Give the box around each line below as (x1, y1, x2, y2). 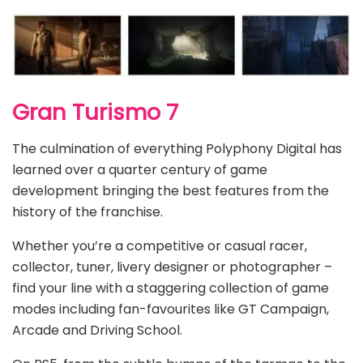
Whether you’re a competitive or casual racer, (12, 236, 307, 255)
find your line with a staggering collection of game (12, 278, 329, 297)
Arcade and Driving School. (12, 320, 182, 340)
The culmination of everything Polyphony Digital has (12, 139, 342, 158)
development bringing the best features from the (12, 181, 329, 200)
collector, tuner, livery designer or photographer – (12, 257, 332, 276)
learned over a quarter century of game (12, 160, 267, 179)
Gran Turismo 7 (12, 96, 178, 129)
